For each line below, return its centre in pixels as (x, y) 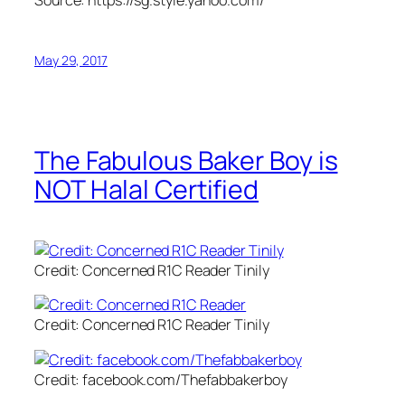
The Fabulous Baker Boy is (186, 161)
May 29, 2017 (71, 60)
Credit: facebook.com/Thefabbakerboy (161, 379)
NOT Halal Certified (147, 190)
